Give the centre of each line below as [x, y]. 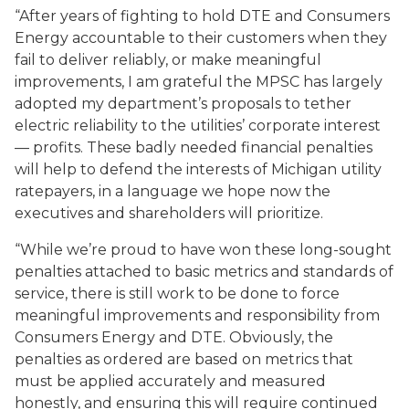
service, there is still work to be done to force [177, 294]
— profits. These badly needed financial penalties [194, 147]
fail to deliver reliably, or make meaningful [168, 60]
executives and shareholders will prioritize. [169, 213]
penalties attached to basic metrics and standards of [204, 272]
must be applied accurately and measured [170, 381]
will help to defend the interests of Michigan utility [198, 169]
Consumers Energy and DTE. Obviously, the [174, 337]
